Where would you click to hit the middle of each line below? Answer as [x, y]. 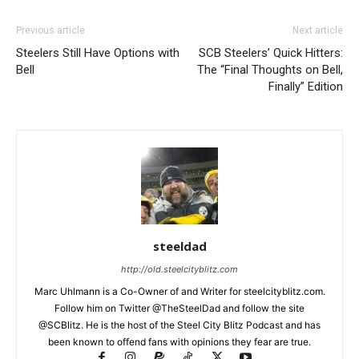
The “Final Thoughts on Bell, [270, 70]
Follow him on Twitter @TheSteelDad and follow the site [179, 309]
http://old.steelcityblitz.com [179, 270]
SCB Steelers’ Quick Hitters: [271, 53]
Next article [318, 31]
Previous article [50, 31]
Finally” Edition [306, 87]
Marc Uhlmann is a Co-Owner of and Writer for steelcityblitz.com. [179, 292]
